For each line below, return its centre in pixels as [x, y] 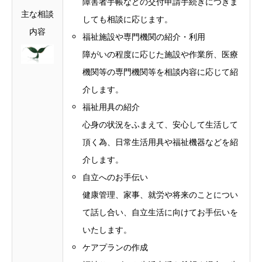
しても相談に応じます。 [128, 19]
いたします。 [107, 230]
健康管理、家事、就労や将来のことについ [161, 195]
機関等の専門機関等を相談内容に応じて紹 [161, 72]
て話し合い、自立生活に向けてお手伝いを [161, 212]
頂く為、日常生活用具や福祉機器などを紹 [161, 142]
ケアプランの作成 [116, 247]
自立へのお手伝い [116, 177]
